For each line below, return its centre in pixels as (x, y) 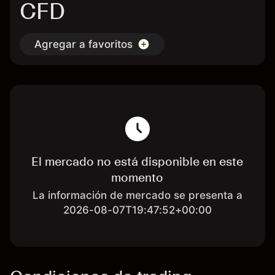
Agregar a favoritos (83, 44)
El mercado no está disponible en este (137, 161)
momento (137, 177)
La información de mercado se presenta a (137, 195)
